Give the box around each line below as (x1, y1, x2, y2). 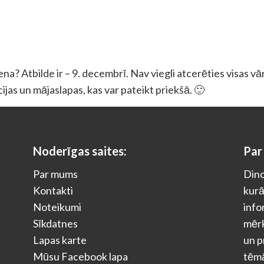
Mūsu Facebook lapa (33, 250, 128, 263)
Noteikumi (33, 200, 82, 213)
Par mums (33, 167, 78, 180)
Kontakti (33, 184, 74, 197)
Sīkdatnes (33, 217, 78, 230)
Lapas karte (33, 233, 87, 246)
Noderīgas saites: (33, 144, 127, 158)
